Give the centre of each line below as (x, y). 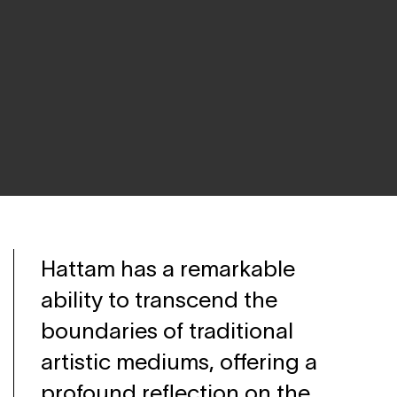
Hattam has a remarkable (168, 268)
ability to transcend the (159, 299)
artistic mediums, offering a (179, 361)
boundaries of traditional (167, 330)
